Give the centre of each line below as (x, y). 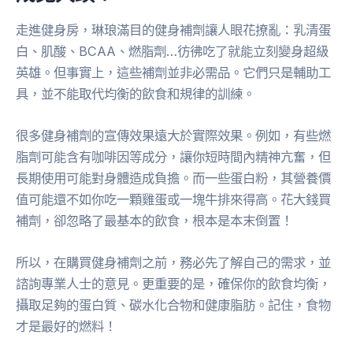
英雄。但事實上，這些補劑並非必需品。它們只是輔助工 (173, 72)
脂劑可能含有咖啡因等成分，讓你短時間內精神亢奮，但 (173, 156)
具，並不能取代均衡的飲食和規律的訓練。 (136, 93)
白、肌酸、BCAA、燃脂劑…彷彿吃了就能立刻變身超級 (172, 51)
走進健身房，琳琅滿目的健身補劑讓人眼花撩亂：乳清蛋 (173, 30)
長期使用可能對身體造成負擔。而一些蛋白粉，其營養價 (173, 178)
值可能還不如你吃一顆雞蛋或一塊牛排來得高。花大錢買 (173, 199)
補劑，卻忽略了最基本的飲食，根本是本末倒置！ (154, 220)
